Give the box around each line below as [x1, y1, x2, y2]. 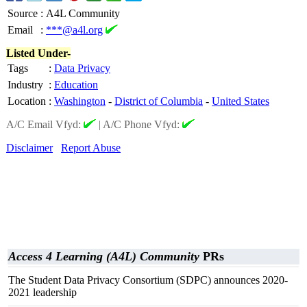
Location [8, 95, 46, 107]
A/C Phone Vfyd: [103, 119, 182, 130]
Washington [54, 95, 106, 107]
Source [8, 8, 38, 19]
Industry [8, 79, 43, 90]
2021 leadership [8, 286, 77, 298]
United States [212, 95, 269, 107]
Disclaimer [6, 142, 53, 153]
